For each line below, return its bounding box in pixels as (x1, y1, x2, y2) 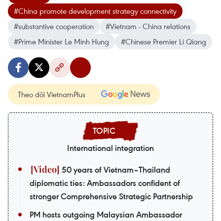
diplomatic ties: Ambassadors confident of (30, 178, 180, 188)
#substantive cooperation (14, 21, 94, 31)
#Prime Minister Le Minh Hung (14, 37, 109, 46)
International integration (67, 143, 154, 153)
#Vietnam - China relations (106, 21, 190, 31)
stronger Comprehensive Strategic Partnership (30, 191, 193, 202)
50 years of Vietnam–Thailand (60, 164, 170, 175)
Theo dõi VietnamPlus (18, 89, 85, 99)
